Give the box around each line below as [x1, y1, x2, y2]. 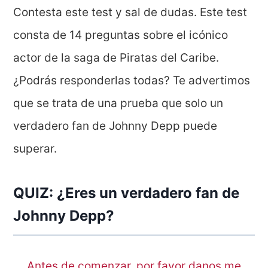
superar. [13, 142, 57, 156]
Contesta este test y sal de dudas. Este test [13, 5, 248, 20]
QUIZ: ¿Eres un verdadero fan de [13, 184, 240, 202]
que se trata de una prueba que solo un [13, 96, 224, 111]
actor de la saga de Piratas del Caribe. [13, 51, 220, 65]
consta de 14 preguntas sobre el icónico [13, 28, 229, 42]
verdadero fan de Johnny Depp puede [13, 119, 218, 133]
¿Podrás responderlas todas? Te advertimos [13, 74, 251, 88]
